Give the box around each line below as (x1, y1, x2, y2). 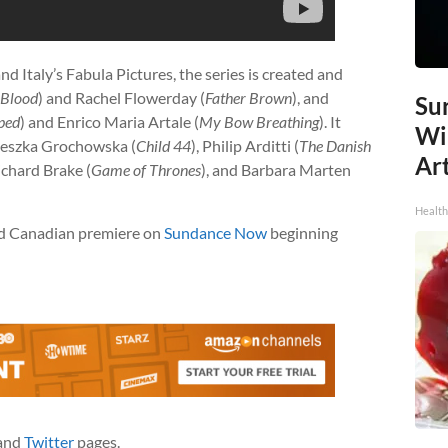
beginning (267, 222, 338, 242)
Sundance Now (164, 222, 267, 242)
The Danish (299, 135, 371, 155)
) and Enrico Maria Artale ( (20, 111, 199, 131)
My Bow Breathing (199, 111, 319, 131)
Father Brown (205, 87, 292, 107)
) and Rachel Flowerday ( (38, 87, 205, 107)
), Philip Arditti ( (191, 135, 299, 155)
